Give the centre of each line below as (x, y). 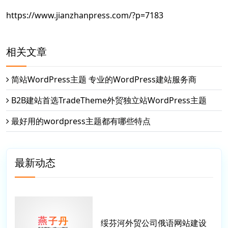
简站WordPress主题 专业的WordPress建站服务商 (104, 80)
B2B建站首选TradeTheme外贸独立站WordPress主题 (109, 101)
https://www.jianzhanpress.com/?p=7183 (85, 16)
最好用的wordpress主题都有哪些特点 (81, 121)
